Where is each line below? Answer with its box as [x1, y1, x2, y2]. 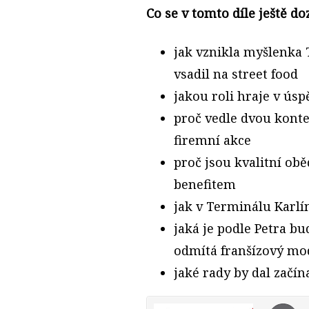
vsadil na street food [174, 66, 298, 83]
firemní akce [174, 132, 251, 149]
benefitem [174, 176, 236, 193]
